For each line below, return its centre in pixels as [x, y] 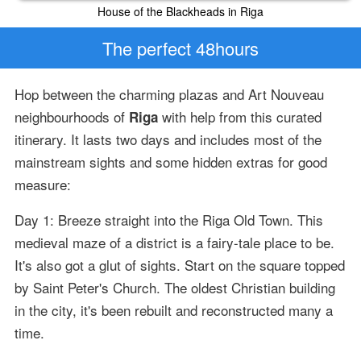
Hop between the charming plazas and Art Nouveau [169, 94]
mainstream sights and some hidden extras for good [170, 162]
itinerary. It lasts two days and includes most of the [168, 139]
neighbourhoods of [71, 117]
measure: [42, 185]
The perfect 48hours [180, 48]
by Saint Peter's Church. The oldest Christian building [174, 288]
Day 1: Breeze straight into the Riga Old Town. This [168, 220]
